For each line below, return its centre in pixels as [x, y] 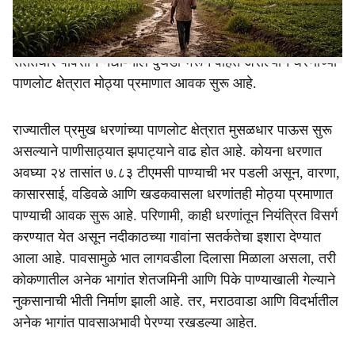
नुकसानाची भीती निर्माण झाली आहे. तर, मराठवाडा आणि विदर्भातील [176, 301]
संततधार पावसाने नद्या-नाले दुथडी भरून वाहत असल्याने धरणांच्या [175, 62]
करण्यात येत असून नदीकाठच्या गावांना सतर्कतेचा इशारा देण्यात [167, 237]
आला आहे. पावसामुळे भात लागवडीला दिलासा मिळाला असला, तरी [174, 258]
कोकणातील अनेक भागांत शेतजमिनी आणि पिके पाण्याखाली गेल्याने [174, 280]
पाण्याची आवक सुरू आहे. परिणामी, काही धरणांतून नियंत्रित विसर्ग [175, 216]
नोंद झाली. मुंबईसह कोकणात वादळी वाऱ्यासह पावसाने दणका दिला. [176, 40]
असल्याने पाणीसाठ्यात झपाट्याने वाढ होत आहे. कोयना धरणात [167, 151]
